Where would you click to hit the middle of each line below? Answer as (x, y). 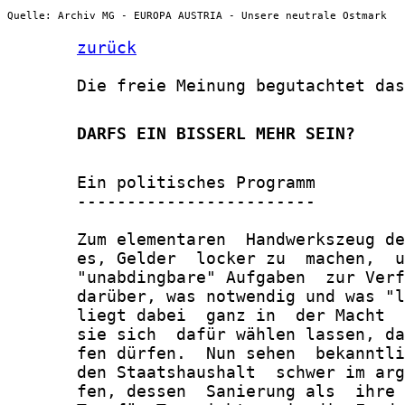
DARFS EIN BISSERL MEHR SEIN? (181, 134)
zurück (107, 48)
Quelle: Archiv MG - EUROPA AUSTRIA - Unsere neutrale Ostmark (197, 15)
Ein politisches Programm (161, 183)
